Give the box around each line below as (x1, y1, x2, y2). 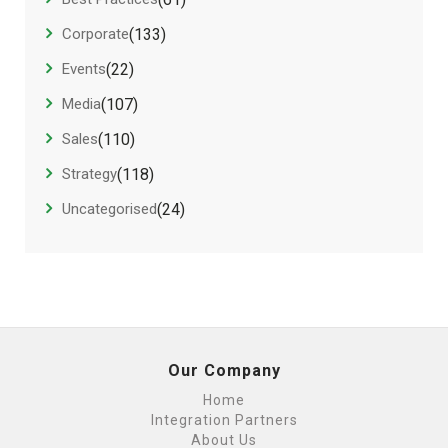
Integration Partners (150, 411, 298, 428)
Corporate (62, 25, 129, 44)
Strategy (62, 165, 117, 184)
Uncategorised (62, 200, 157, 219)
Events (62, 60, 106, 79)
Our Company (167, 360, 281, 380)
